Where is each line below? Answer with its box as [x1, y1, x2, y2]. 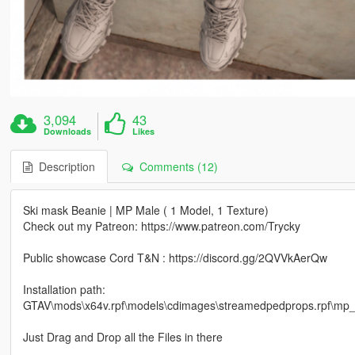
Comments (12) [132, 158, 218, 174]
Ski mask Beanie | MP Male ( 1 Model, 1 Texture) [22, 201, 269, 218]
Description [32, 158, 95, 174]
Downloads [44, 124, 92, 137]
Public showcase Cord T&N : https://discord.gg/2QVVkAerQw [22, 249, 327, 265]
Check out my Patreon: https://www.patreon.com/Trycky [22, 217, 300, 234]
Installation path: [22, 281, 105, 297]
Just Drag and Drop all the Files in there [22, 328, 223, 345]
